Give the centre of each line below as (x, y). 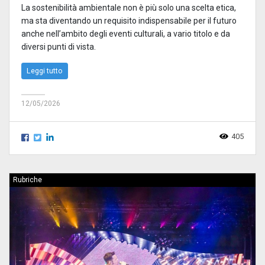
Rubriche (28, 180)
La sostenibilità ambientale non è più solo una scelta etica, (129, 7)
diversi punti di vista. (59, 46)
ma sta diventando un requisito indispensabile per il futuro (129, 20)
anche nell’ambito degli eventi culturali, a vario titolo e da (126, 33)
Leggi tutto (45, 70)
